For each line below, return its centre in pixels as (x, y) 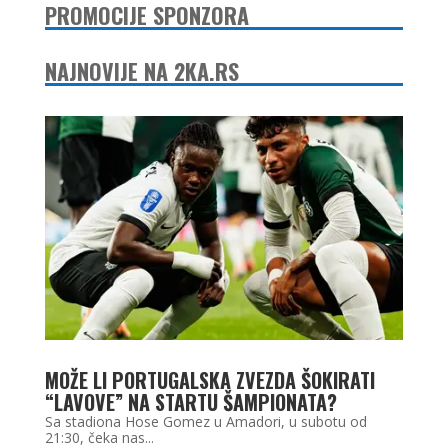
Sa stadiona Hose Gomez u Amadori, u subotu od (205, 422)
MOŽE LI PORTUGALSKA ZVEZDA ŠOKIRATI (209, 380)
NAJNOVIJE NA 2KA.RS (141, 71)
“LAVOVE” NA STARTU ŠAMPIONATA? (190, 402)
